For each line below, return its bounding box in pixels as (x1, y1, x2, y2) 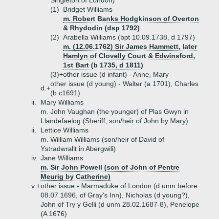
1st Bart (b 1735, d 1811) (63, 61, 143, 69)
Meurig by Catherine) (41, 173, 110, 180)
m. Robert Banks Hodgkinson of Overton (63, 15, 199, 22)
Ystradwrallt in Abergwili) (41, 145, 116, 153)
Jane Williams (41, 154, 83, 162)
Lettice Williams (41, 126, 88, 134)
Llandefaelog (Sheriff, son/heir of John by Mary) (41, 117, 188, 125)
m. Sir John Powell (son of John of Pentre (41, 163, 179, 171)
